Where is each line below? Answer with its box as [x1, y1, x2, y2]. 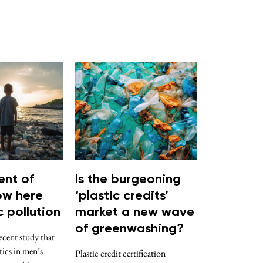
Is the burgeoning [75, 173, 181, 187]
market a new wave [75, 206, 194, 220]
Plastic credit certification [75, 247, 166, 260]
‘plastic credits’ [75, 190, 168, 203]
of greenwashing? [75, 222, 184, 236]
